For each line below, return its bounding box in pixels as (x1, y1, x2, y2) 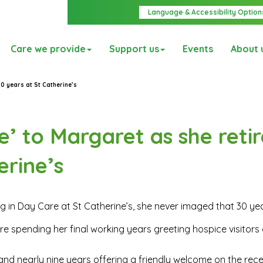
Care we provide (11, 43, 86, 55)
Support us (109, 43, 159, 55)
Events (183, 43, 213, 55)
